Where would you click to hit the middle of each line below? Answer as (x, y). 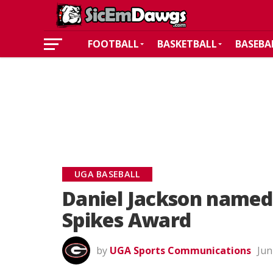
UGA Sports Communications (180, 250)
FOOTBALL (113, 44)
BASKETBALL (187, 44)
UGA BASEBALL (108, 174)
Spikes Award (127, 220)
